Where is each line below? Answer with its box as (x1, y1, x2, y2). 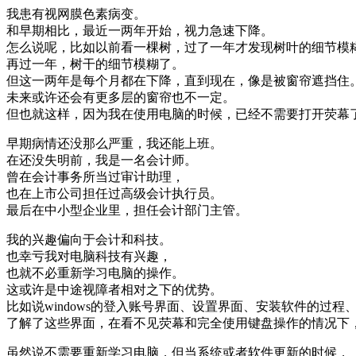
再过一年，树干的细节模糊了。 (6, 56, 184, 71)
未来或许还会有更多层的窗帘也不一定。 (6, 90, 235, 104)
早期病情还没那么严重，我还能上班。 (6, 136, 222, 150)
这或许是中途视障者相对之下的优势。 (6, 282, 222, 296)
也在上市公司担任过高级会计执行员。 (6, 186, 222, 200)
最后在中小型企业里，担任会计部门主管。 (6, 203, 248, 217)
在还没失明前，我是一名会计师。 (6, 153, 197, 167)
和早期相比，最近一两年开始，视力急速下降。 (6, 23, 273, 37)
